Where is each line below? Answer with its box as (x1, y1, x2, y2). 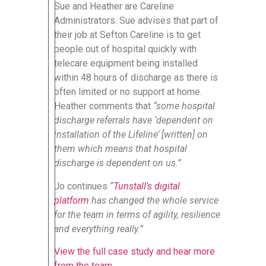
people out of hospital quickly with (54, 43, 197, 55)
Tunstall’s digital (113, 180, 180, 192)
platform (54, 194, 89, 206)
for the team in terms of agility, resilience (54, 208, 220, 220)
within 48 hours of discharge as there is (54, 72, 218, 84)
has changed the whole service (89, 194, 218, 206)
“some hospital (153, 100, 215, 112)
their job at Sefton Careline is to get (54, 29, 201, 41)
